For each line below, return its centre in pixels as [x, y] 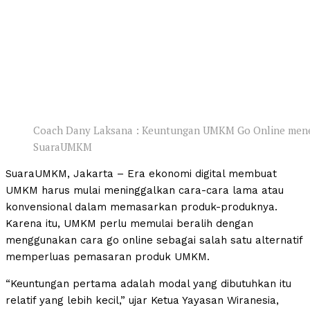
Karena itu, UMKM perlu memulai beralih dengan [129, 223]
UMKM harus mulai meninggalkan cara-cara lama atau [145, 190]
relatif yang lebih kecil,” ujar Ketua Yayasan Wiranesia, [142, 300]
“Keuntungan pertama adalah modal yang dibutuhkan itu [148, 283]
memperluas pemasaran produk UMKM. [108, 256]
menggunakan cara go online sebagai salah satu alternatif [154, 240]
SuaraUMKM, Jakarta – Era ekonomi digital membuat [141, 173]
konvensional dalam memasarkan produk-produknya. [142, 207]
